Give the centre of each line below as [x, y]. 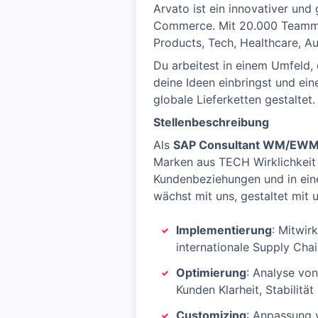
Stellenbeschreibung [211, 122]
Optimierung [211, 273]
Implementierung [224, 230]
